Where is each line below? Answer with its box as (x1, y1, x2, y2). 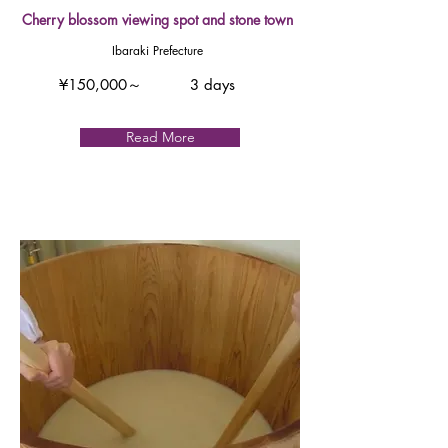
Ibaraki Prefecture (111, 42, 203, 59)
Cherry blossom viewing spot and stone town (22, 10, 293, 29)
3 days (190, 75, 235, 94)
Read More (125, 128, 195, 146)
